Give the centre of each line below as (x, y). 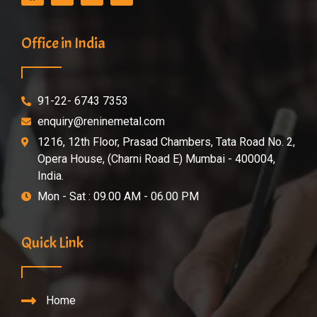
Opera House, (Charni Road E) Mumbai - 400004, (156, 159)
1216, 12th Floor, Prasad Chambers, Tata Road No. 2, (166, 142)
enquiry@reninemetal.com (101, 122)
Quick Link (52, 243)
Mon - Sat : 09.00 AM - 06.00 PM (118, 197)
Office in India (63, 44)
